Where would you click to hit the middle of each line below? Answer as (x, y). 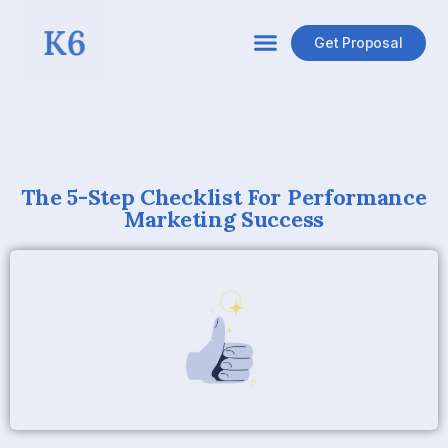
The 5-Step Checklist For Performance (224, 197)
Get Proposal (358, 42)
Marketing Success (224, 219)
